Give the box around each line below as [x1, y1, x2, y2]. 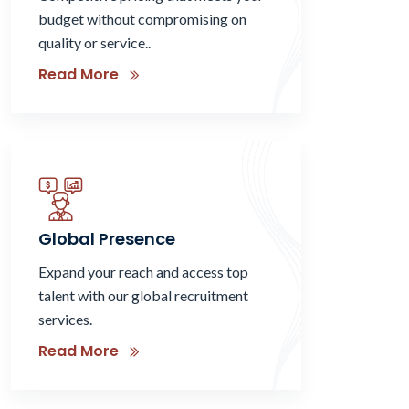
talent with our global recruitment [38, 286, 248, 304]
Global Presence [38, 226, 175, 250]
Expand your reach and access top [38, 262, 248, 280]
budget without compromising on [38, 9, 246, 27]
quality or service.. [38, 33, 151, 51]
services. [38, 309, 92, 328]
